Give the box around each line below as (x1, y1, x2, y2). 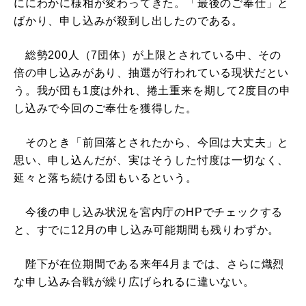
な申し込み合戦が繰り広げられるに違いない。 (14, 276, 255, 288)
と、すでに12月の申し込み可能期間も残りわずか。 (14, 224, 280, 236)
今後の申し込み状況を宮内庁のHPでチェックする (14, 206, 283, 219)
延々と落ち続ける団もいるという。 (14, 172, 197, 184)
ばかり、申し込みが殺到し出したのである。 (14, 15, 244, 27)
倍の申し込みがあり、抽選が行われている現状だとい (14, 67, 290, 79)
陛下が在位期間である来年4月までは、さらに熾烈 (14, 258, 285, 270)
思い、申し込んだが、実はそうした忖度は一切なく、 (14, 154, 290, 167)
